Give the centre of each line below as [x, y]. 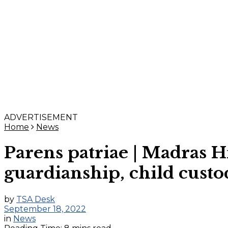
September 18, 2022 [45, 209]
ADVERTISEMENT [41, 117]
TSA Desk [36, 199]
